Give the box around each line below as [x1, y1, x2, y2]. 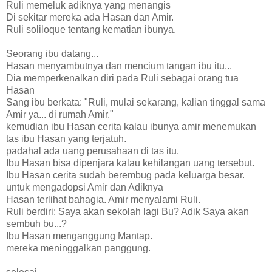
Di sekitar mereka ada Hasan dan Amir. [6, 12, 174, 22]
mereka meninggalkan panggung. [6, 242, 151, 253]
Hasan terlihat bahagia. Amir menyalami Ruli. [6, 194, 200, 205]
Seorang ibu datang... [6, 48, 98, 59]
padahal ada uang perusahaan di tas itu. [6, 145, 179, 156]
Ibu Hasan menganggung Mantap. [6, 230, 152, 241]
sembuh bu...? [6, 218, 67, 229]
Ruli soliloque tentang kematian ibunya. [6, 24, 176, 35]
